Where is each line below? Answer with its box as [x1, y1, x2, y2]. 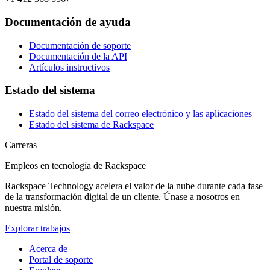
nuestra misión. [5, 202, 62, 213]
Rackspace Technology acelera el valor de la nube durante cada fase [5, 181, 263, 192]
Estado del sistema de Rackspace [29, 119, 154, 130]
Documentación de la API [29, 51, 127, 61]
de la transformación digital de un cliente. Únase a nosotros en [5, 192, 240, 202]
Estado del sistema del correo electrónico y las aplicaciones [29, 108, 252, 119]
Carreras [5, 140, 37, 151]
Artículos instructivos [29, 61, 110, 72]
